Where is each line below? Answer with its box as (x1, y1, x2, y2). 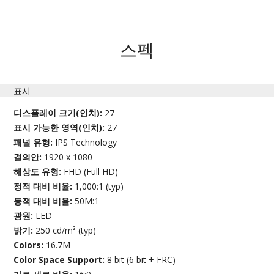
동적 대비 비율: (13, 195, 75, 207)
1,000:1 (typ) (75, 180, 124, 193)
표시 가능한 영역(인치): (13, 122, 108, 134)
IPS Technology (55, 136, 117, 149)
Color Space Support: (13, 254, 108, 266)
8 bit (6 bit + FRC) (107, 254, 176, 266)
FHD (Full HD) (64, 166, 119, 178)
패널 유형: (13, 136, 56, 149)
